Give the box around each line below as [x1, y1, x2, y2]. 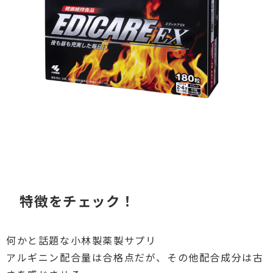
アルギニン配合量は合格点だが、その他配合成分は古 [6, 249, 264, 264]
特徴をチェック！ [19, 190, 135, 210]
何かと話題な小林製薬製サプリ [6, 232, 157, 247]
